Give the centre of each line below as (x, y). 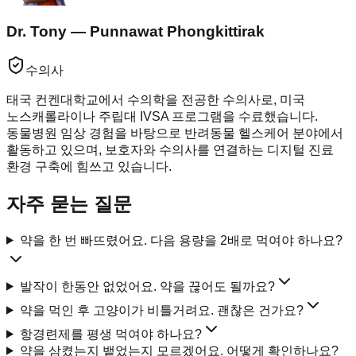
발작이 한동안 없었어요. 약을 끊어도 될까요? (147, 286)
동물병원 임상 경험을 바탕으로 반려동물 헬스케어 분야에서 (175, 133)
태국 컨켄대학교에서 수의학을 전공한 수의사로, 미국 (156, 99)
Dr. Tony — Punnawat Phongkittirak (135, 32)
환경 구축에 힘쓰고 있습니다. (89, 166)
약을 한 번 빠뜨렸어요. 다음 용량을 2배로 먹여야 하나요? (181, 240)
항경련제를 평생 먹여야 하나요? (110, 334)
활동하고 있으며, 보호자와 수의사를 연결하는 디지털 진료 (170, 149)
